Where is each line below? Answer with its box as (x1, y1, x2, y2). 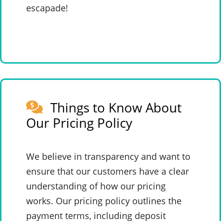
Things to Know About (50, 99, 182, 117)
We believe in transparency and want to (26, 150, 190, 163)
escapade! (26, 2, 68, 14)
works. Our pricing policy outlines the (26, 195, 182, 207)
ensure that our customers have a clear (26, 165, 189, 178)
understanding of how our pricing (26, 180, 166, 192)
